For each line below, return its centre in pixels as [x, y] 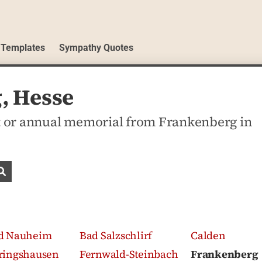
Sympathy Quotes [96, 47]
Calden [208, 235]
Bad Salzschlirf [116, 235]
